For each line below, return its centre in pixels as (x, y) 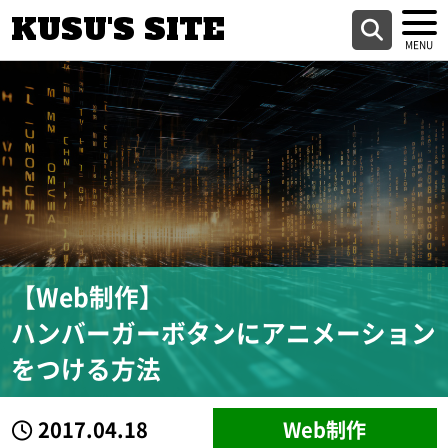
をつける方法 (86, 367)
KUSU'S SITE (118, 29)
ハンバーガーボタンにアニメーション (224, 331)
